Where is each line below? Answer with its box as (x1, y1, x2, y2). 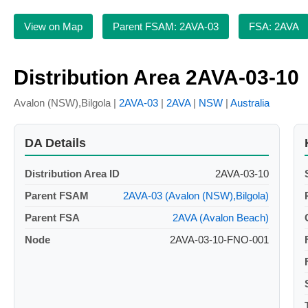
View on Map (24, 21, 82, 32)
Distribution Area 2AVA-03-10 (14, 66, 299, 89)
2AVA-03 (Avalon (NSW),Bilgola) (122, 190, 269, 202)
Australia (230, 97, 269, 109)
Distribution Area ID (25, 168, 120, 180)
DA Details (25, 136, 86, 151)
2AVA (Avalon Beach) (172, 212, 269, 224)
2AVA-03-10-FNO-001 (169, 234, 269, 246)
